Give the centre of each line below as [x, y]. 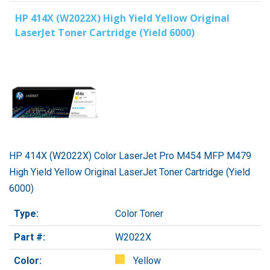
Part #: [30, 237]
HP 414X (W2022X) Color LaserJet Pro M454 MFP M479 [130, 156]
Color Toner [139, 214]
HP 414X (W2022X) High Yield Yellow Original [122, 18]
